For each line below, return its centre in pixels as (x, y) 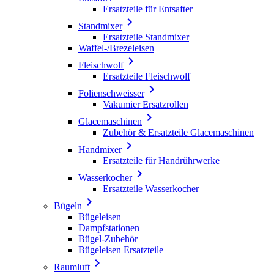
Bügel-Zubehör (108, 239)
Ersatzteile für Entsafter (148, 9)
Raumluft (72, 267)
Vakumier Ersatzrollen (146, 104)
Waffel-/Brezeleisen (116, 48)
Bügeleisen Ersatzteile (121, 250)
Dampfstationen (109, 228)
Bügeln (68, 206)
